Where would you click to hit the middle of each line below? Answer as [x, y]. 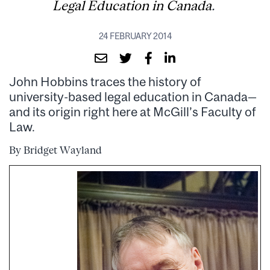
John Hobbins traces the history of [105, 81]
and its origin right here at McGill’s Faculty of [133, 111]
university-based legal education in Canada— [133, 96]
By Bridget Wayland [55, 150]
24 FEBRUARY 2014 [135, 36]
